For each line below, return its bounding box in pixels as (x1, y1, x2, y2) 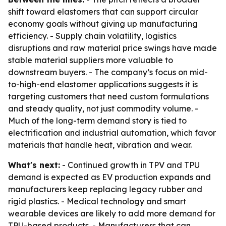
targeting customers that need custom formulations (8, 91, 209, 101)
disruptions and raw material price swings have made (8, 43, 217, 53)
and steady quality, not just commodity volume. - (8, 103, 198, 114)
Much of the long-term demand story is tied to (8, 116, 187, 126)
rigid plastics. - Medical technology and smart (8, 196, 186, 206)
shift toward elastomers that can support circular (8, 7, 198, 17)
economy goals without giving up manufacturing (8, 19, 198, 29)
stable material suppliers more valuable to (8, 55, 173, 65)
